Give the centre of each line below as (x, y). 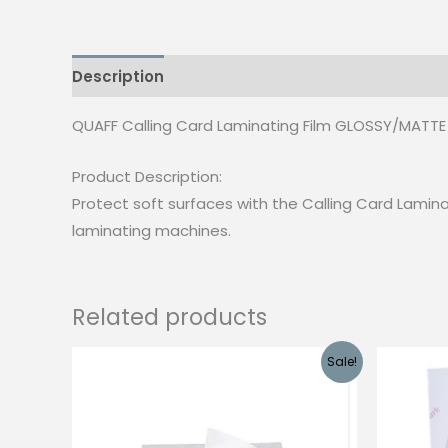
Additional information (273, 76)
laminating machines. (151, 231)
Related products (169, 317)
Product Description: (147, 177)
